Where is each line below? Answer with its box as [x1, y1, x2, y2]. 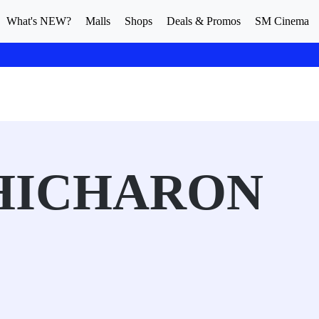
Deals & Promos [167, 15, 241, 27]
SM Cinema [255, 15, 309, 27]
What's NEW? [6, 15, 71, 27]
